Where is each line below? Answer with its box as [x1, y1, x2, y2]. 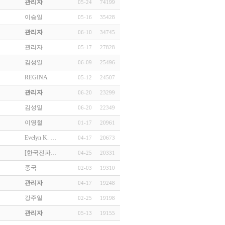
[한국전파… [24, 149, 57, 157]
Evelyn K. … [24, 134, 56, 142]
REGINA [24, 74, 48, 81]
